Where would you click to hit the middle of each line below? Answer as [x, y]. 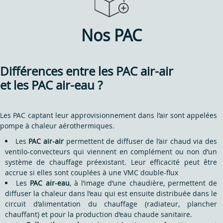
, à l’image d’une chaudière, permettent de [143, 183]
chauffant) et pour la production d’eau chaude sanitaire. [99, 214]
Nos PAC [111, 35]
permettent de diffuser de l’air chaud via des [140, 141]
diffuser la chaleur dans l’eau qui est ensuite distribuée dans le [111, 193]
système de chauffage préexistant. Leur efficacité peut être [111, 162]
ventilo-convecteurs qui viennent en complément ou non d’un [111, 151]
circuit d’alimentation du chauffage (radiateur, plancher [111, 204]
